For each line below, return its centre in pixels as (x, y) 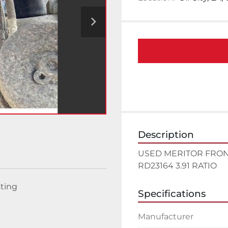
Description (166, 135)
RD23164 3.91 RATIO (177, 166)
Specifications (172, 194)
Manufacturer (166, 217)
